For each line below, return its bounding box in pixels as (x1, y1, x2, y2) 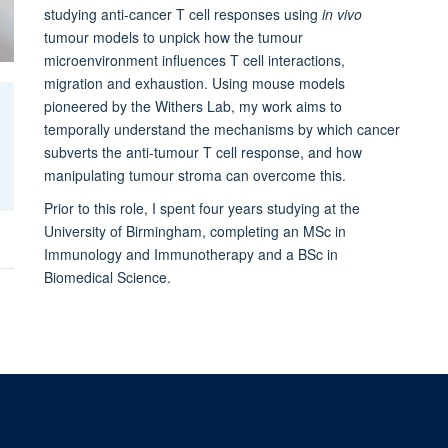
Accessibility (116, 406, 177, 423)
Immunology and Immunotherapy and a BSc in (43, 243, 338, 264)
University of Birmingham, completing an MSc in (43, 220, 346, 241)
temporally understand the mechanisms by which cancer (43, 118, 400, 139)
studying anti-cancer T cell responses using (43, 3, 322, 24)
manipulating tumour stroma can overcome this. (43, 164, 346, 185)
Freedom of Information (293, 406, 407, 423)
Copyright (45, 406, 93, 423)
